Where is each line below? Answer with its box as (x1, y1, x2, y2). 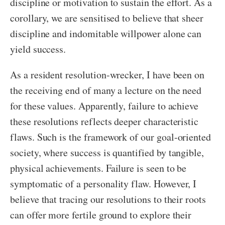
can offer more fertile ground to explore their (10, 208, 192, 222)
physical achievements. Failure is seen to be (10, 161, 187, 175)
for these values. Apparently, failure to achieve (10, 99, 199, 113)
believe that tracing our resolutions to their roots (10, 192, 206, 206)
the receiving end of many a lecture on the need (10, 83, 202, 97)
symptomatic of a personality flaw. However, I (10, 177, 197, 191)
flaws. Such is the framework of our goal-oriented (10, 130, 211, 144)
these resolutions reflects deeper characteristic (10, 115, 199, 129)
